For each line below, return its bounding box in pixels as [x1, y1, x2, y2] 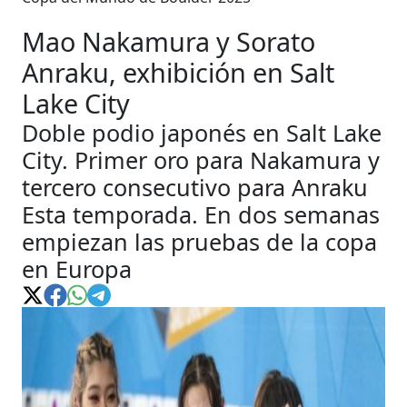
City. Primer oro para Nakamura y [22, 144, 380, 175]
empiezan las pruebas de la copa [22, 226, 377, 257]
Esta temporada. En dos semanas [22, 199, 380, 230]
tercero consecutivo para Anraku [22, 172, 368, 203]
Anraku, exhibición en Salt [22, 55, 334, 90]
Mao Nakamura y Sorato [22, 24, 315, 59]
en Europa [22, 253, 132, 284]
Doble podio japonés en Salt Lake [22, 117, 382, 148]
